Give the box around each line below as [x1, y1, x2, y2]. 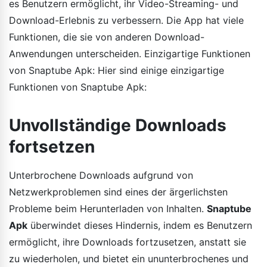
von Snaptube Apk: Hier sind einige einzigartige [9, 64, 224, 76]
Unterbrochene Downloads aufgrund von [9, 169, 193, 181]
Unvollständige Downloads [9, 114, 226, 135]
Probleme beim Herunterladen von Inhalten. [9, 202, 207, 215]
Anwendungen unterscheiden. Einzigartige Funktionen [9, 47, 250, 60]
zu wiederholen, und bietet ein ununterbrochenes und [9, 252, 249, 265]
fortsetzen [9, 136, 95, 157]
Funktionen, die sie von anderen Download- [9, 30, 204, 43]
